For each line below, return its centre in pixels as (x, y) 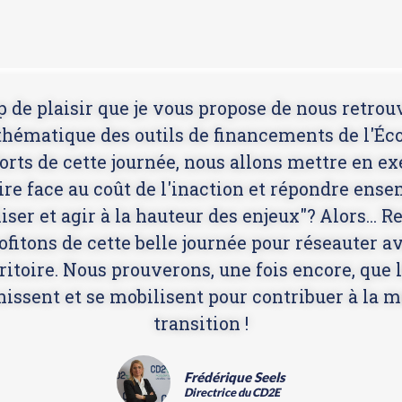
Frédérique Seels (235, 377)
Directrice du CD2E (232, 392)
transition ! (201, 323)
